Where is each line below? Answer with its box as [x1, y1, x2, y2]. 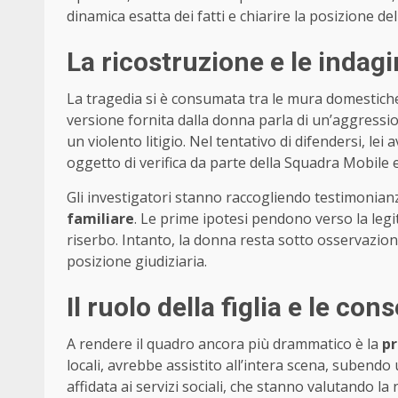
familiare [67, 209, 134, 229]
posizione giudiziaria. [67, 251, 207, 272]
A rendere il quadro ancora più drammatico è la [67, 334, 382, 354]
